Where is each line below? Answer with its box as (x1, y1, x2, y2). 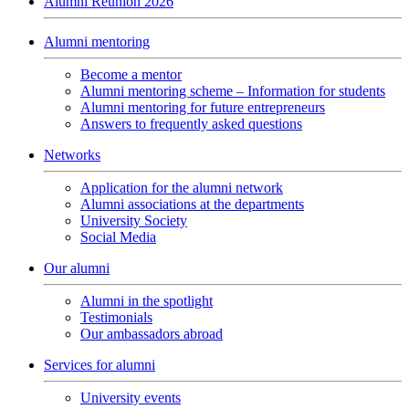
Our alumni (44, 260, 110, 276)
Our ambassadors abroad (80, 326, 223, 341)
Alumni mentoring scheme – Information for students (80, 83, 385, 99)
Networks (44, 147, 100, 163)
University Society (80, 213, 187, 228)
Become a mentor (80, 67, 182, 82)
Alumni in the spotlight (80, 293, 213, 309)
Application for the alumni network (80, 180, 283, 195)
